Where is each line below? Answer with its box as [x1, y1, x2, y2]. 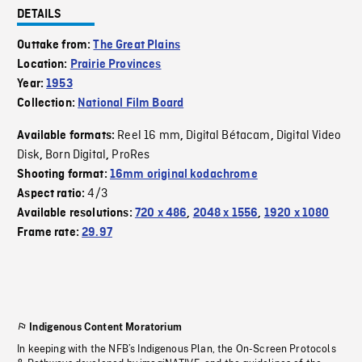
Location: [17, 58, 70, 72]
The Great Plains [93, 39, 181, 53]
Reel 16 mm [117, 128, 180, 145]
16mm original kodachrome [109, 168, 258, 182]
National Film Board [78, 97, 184, 111]
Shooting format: [17, 168, 110, 182]
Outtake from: [17, 39, 94, 53]
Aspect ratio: [17, 187, 88, 201]
